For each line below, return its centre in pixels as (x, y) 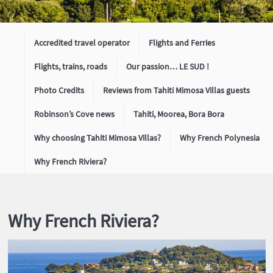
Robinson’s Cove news (74, 114)
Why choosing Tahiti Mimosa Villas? (97, 138)
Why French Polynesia (220, 138)
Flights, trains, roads (71, 66)
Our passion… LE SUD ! (168, 66)
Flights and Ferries (182, 43)
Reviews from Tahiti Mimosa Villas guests (176, 90)
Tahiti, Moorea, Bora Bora (179, 114)
